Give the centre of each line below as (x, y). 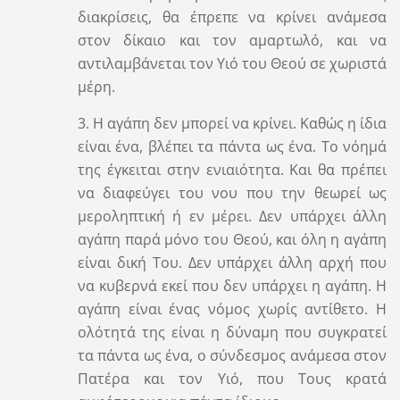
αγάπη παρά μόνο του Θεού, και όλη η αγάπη (232, 239)
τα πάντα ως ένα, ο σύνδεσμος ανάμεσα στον (232, 355)
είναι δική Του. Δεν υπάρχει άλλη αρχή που (232, 262)
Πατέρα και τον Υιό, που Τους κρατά (232, 378)
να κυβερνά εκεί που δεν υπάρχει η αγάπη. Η (232, 285)
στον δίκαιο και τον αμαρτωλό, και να (232, 40)
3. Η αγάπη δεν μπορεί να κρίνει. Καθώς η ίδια (232, 123)
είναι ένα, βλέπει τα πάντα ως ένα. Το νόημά (232, 146)
